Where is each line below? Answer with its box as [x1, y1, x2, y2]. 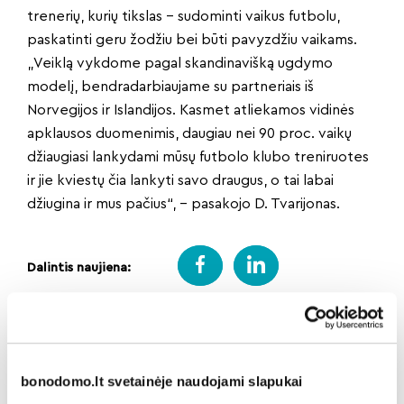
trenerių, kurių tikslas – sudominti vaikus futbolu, [27, 9, 340, 24]
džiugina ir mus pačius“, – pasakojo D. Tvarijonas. [27, 197, 340, 212]
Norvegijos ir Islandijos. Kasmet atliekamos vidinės [27, 103, 354, 118]
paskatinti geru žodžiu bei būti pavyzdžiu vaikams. [27, 32, 357, 48]
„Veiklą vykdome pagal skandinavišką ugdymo [27, 56, 333, 71]
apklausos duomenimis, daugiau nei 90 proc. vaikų [27, 126, 352, 142]
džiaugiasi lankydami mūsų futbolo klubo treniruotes [27, 150, 369, 165]
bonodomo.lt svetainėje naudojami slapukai [21, 372, 303, 389]
